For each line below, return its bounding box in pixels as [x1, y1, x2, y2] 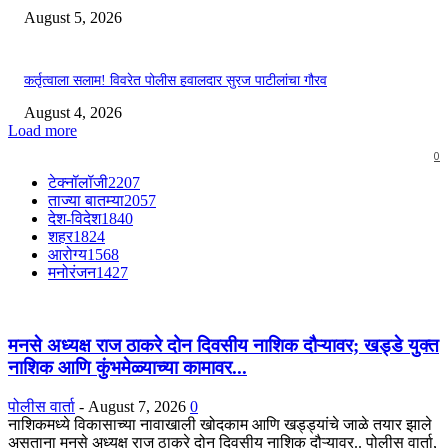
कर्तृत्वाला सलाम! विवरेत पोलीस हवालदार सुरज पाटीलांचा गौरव [24, 73, 327, 89]
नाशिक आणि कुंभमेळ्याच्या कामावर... [8, 357, 247, 379]
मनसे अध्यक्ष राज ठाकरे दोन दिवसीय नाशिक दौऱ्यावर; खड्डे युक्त [8, 335, 439, 357]
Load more [8, 122, 77, 140]
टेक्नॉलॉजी [48, 174, 108, 192]
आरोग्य [48, 246, 87, 264]
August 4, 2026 [24, 104, 122, 122]
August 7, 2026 [88, 397, 186, 415]
